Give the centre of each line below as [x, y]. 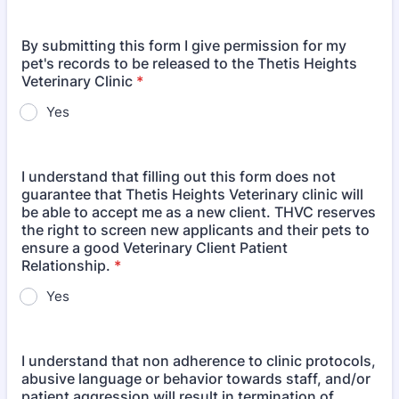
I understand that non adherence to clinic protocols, [199, 361]
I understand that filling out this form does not [179, 176]
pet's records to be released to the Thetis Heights [189, 63]
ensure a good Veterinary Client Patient [155, 248]
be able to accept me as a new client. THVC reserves [199, 212]
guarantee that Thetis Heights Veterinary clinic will [192, 194]
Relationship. [66, 265]
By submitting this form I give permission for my [184, 45]
